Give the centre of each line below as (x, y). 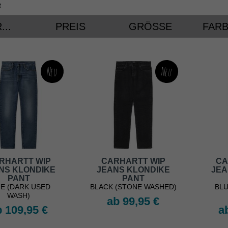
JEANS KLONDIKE (133, 170)
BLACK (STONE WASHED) (133, 187)
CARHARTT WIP (133, 161)
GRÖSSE (147, 27)
